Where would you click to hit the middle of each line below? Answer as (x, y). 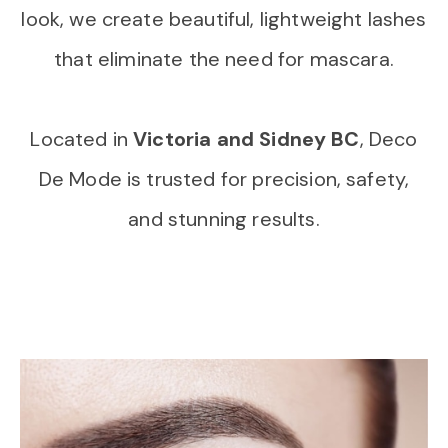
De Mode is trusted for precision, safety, (224, 179)
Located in (82, 139)
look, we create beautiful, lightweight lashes (224, 19)
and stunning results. (224, 219)
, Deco (388, 139)
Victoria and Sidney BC (246, 139)
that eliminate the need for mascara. (224, 59)
